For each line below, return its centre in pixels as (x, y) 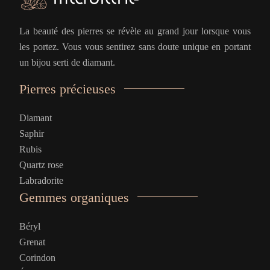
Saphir (32, 133)
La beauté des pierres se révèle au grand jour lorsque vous (135, 31)
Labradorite (41, 181)
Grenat (32, 242)
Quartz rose (41, 165)
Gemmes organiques (74, 197)
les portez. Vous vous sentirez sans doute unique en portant (135, 47)
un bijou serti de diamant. (67, 62)
